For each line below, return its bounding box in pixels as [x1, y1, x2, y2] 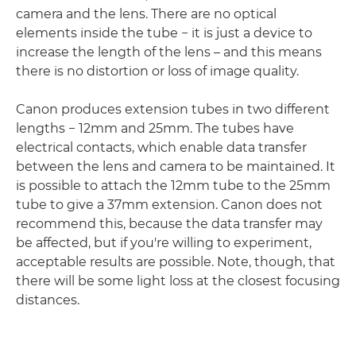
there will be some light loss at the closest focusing [16, 273, 340, 288]
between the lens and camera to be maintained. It [16, 159, 335, 174]
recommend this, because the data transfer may [16, 216, 323, 231]
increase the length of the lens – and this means [16, 44, 322, 60]
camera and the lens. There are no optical [16, 6, 277, 21]
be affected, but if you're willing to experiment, [16, 235, 311, 250]
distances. [16, 292, 79, 308]
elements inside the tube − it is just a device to [16, 25, 312, 41]
